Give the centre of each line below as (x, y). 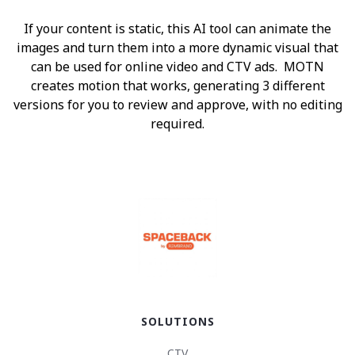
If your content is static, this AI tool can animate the (177, 28)
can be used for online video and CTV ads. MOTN (177, 66)
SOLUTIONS (177, 321)
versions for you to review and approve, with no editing (177, 104)
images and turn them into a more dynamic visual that (177, 47)
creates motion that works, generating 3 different (177, 85)
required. (177, 123)
